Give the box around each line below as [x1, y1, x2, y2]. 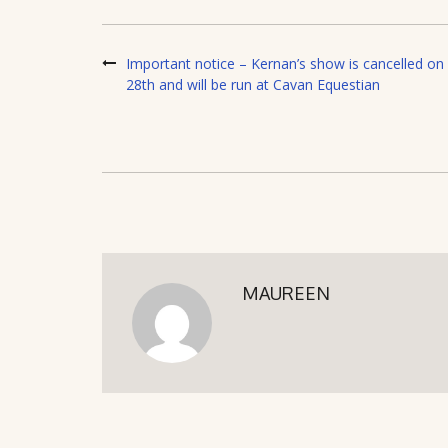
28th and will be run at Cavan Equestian [126, 74, 380, 94]
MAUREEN [242, 281, 330, 304]
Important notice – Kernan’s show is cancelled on [126, 53, 444, 73]
